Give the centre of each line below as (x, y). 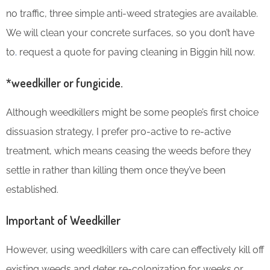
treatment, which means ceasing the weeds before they (129, 151)
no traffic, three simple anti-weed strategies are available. (132, 13)
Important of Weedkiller (63, 220)
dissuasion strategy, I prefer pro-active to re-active (118, 131)
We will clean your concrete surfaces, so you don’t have (130, 33)
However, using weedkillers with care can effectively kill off (135, 250)
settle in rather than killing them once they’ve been (116, 170)
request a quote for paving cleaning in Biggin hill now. (136, 52)
